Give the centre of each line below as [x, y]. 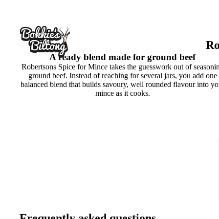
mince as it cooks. [122, 93]
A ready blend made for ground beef [123, 57]
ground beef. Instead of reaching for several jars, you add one [122, 76]
